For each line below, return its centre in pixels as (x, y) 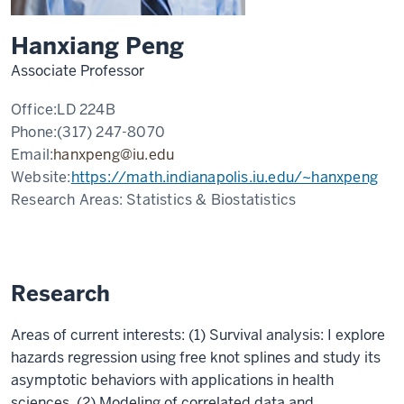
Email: (32, 155)
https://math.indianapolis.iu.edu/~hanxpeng (225, 177)
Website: (41, 177)
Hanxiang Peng (97, 46)
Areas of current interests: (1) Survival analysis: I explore (198, 335)
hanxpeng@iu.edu (114, 155)
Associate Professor (78, 71)
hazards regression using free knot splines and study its (196, 358)
